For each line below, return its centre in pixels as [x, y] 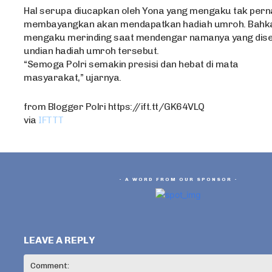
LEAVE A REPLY [59, 240]
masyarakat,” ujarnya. [73, 78]
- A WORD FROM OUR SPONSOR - [178, 179]
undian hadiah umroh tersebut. [91, 51]
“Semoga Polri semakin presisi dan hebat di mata [131, 64]
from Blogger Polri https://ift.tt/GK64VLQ [114, 107]
